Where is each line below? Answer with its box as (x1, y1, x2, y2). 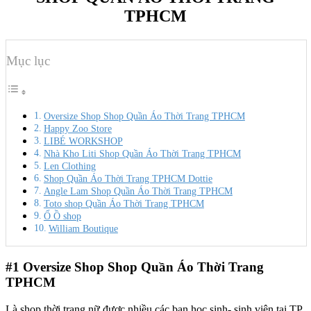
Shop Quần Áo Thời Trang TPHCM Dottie (43, 173, 212, 185)
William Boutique (48, 223, 118, 235)
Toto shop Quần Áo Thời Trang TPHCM (43, 198, 204, 210)
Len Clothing (43, 160, 96, 172)
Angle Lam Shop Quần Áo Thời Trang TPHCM (43, 185, 233, 197)
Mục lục (6, 53, 50, 68)
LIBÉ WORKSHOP (43, 135, 123, 147)
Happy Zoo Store (43, 123, 112, 135)
